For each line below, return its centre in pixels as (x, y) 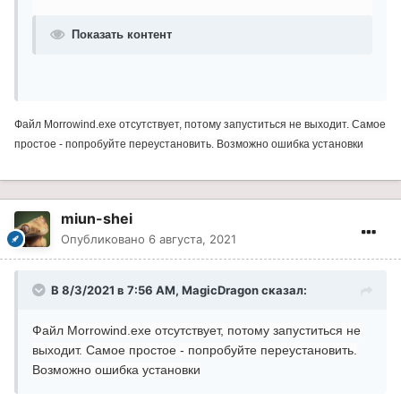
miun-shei (97, 218)
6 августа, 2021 (192, 239)
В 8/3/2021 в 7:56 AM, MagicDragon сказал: (179, 290)
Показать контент (122, 34)
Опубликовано (105, 239)
